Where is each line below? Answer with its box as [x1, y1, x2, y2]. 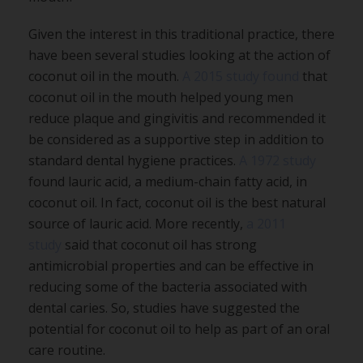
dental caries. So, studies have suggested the [28, 298, 300, 317]
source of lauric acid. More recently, [28, 214, 246, 233]
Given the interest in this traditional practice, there [28, 24, 335, 43]
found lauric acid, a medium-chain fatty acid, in [28, 172, 307, 190]
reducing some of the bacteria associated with [28, 277, 307, 296]
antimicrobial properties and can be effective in [28, 256, 314, 275]
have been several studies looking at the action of [28, 45, 331, 64]
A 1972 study [239, 151, 316, 169]
